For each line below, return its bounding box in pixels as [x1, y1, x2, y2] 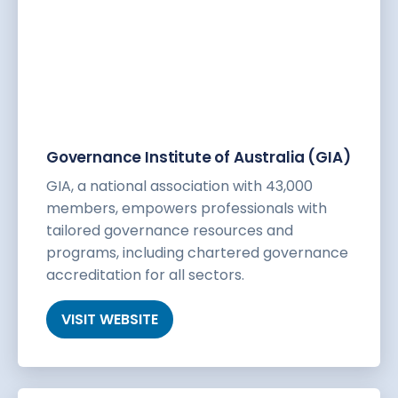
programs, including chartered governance [46, 243, 348, 264]
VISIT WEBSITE [61, 309, 158, 330]
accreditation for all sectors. [46, 265, 244, 286]
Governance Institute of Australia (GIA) [46, 147, 351, 169]
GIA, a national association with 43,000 [46, 176, 313, 197]
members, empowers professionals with [46, 198, 327, 219]
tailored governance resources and [46, 220, 293, 242]
